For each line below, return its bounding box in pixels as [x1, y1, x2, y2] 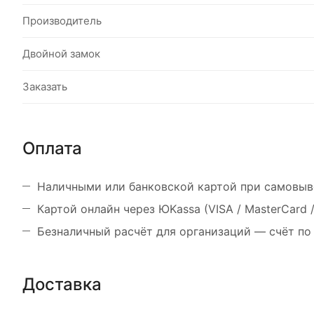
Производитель [22, 14, 102, 28]
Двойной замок [22, 47, 100, 61]
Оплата [22, 138, 82, 159]
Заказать [22, 80, 67, 94]
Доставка [22, 273, 102, 294]
